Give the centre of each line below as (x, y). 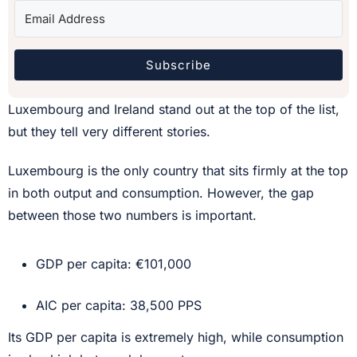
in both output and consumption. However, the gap (161, 193)
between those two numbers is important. (132, 216)
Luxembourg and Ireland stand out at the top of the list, (174, 110)
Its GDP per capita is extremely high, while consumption (176, 337)
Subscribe (178, 65)
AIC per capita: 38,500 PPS (119, 306)
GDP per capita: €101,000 (114, 264)
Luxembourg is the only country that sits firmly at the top (178, 171)
